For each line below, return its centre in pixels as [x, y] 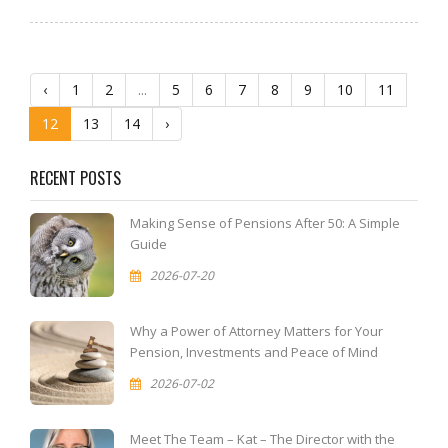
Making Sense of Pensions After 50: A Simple [265, 223]
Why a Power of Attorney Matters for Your [256, 331]
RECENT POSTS [75, 178]
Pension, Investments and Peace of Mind [254, 352]
